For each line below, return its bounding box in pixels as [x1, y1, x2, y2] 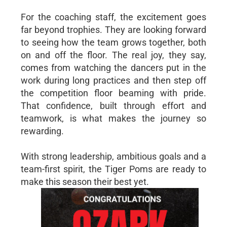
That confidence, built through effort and [20, 100, 207, 111]
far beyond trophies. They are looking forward [20, 24, 207, 35]
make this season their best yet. [20, 176, 149, 187]
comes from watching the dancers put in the [20, 62, 207, 73]
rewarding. [20, 125, 64, 136]
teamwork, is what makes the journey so [20, 112, 207, 124]
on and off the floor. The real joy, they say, [20, 49, 207, 60]
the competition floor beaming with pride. [20, 87, 207, 98]
